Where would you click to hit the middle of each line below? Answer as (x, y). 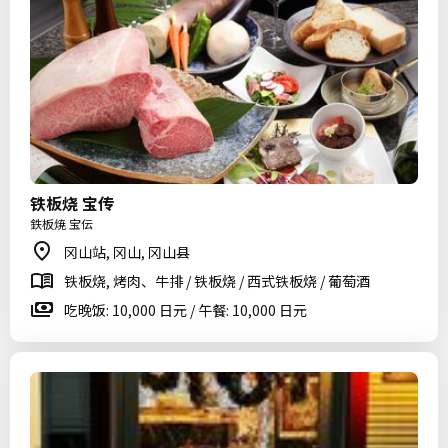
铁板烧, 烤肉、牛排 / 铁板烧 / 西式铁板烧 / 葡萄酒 (217, 281)
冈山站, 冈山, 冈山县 (127, 252)
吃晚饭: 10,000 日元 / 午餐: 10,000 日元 (185, 310)
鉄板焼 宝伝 (61, 223)
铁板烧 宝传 (72, 203)
